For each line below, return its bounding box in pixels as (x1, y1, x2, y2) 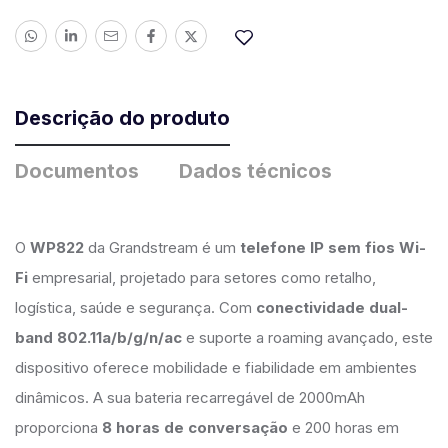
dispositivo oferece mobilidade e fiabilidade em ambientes (15, 358, 417, 377)
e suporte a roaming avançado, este (182, 328, 433, 347)
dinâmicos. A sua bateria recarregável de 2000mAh (15, 388, 365, 407)
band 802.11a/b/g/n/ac (15, 328, 182, 347)
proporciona (15, 418, 102, 437)
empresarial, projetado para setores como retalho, (28, 268, 376, 287)
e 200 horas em (288, 418, 399, 437)
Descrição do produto (15, 106, 230, 130)
